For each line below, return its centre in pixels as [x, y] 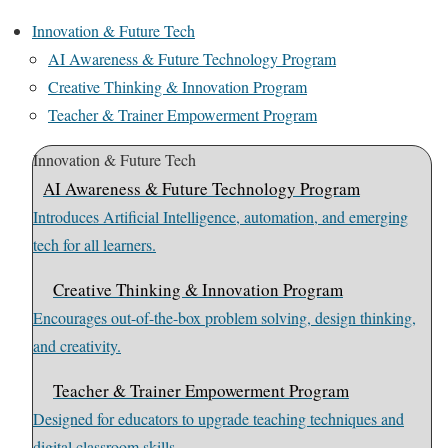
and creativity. [77, 345]
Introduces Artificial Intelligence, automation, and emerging [220, 216]
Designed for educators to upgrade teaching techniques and [218, 418]
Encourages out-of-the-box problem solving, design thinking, [224, 317]
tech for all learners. [94, 244]
